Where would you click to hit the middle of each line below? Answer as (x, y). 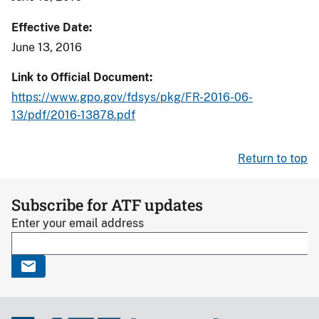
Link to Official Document (80, 78)
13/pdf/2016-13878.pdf (73, 115)
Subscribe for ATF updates (107, 204)
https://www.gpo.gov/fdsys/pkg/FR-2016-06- (132, 98)
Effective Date (50, 27)
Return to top (273, 158)
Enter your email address (78, 223)
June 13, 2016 (47, 47)
